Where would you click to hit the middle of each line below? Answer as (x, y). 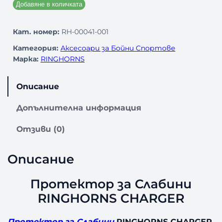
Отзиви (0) (41, 129)
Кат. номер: (36, 31)
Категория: (36, 48)
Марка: (26, 59)
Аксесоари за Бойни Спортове (118, 48)
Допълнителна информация (79, 107)
